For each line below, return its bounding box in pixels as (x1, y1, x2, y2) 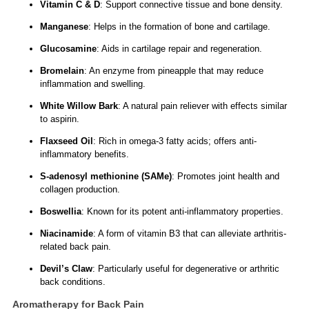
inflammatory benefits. (39, 148, 129, 159)
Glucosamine (39, 43, 97, 54)
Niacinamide (39, 228, 93, 239)
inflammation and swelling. (39, 78, 146, 89)
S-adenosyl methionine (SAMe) (39, 170, 172, 181)
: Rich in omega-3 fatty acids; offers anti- (92, 135, 257, 146)
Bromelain (39, 65, 84, 76)
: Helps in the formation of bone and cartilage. (88, 21, 270, 32)
